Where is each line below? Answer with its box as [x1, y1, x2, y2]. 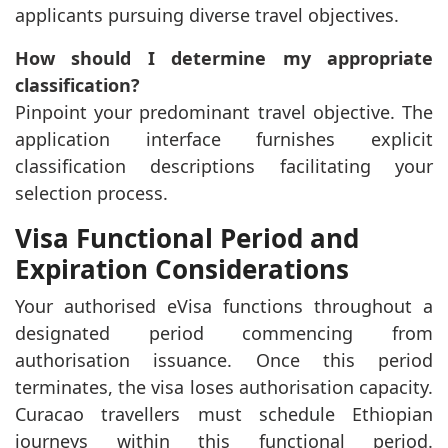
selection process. [15, 180, 168, 205]
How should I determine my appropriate [15, 45, 433, 70]
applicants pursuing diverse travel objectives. [15, 2, 399, 27]
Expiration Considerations [15, 250, 349, 287]
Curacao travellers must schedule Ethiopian [15, 401, 433, 426]
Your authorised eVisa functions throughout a [15, 293, 433, 318]
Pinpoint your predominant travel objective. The [15, 99, 433, 124]
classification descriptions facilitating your [15, 153, 433, 178]
